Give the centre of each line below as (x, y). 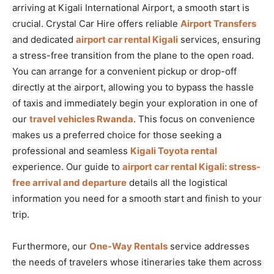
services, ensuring (219, 39)
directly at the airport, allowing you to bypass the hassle (133, 87)
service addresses (209, 246)
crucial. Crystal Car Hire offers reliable (96, 23)
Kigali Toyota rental (174, 150)
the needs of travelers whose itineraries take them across (137, 262)
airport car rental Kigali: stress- (191, 166)
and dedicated (44, 39)
